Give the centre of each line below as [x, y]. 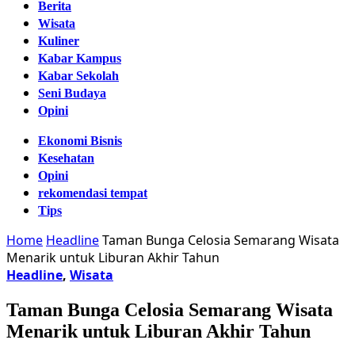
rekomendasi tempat [93, 193]
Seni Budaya [72, 93]
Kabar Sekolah [78, 76]
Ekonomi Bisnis [80, 141]
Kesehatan [66, 158]
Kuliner [59, 41]
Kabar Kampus [80, 58]
